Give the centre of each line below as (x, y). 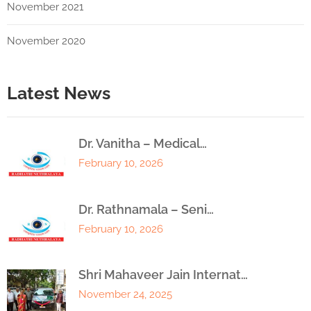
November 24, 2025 (125, 295)
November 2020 (46, 41)
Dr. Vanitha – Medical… (143, 144)
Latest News (59, 93)
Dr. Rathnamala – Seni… (146, 209)
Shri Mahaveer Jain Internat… (163, 275)
